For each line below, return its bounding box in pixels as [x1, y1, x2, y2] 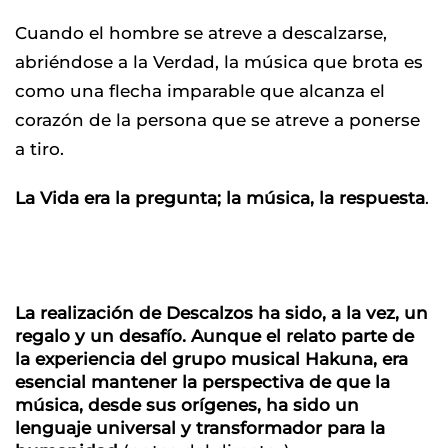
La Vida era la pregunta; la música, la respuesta [15, 187, 425, 208]
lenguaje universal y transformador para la [15, 417, 385, 438]
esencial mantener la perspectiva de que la [15, 371, 390, 392]
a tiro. [15, 138, 64, 159]
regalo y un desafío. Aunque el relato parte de [15, 325, 414, 346]
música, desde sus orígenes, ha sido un [15, 394, 359, 415]
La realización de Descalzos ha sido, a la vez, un [15, 302, 428, 323]
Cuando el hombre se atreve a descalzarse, [15, 22, 387, 43]
